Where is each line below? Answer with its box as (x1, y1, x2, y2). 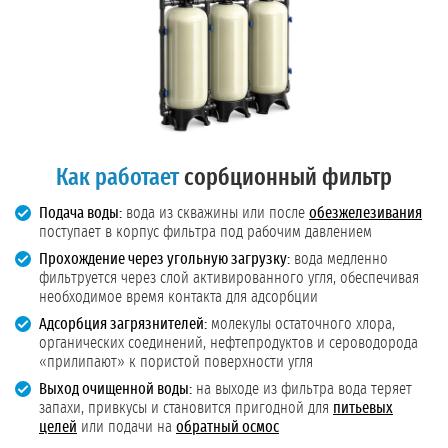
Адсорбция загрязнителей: (39, 316, 207, 333)
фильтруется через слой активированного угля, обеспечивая (39, 270, 419, 287)
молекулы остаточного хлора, (207, 316, 395, 333)
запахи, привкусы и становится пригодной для (39, 400, 333, 417)
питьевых (333, 400, 393, 417)
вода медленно (290, 251, 388, 268)
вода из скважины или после (122, 205, 309, 222)
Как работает (56, 166, 179, 191)
